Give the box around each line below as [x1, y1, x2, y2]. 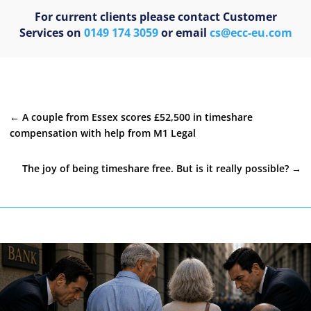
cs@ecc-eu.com [209, 25, 292, 40]
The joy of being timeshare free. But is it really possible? [22, 162, 289, 175]
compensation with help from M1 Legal [10, 126, 196, 140]
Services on [19, 25, 81, 40]
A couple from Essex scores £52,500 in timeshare [22, 110, 253, 124]
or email [160, 25, 207, 40]
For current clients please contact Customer [34, 9, 277, 24]
